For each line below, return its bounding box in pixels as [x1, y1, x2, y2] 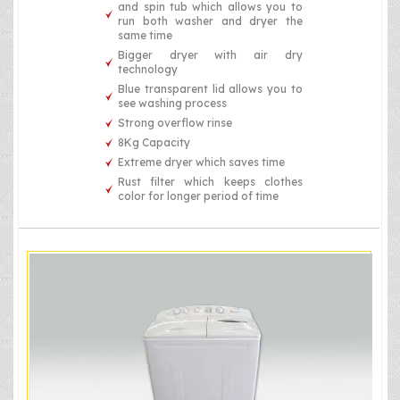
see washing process [118, 96, 228, 111]
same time [118, 29, 173, 43]
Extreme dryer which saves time [118, 155, 286, 170]
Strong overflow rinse [118, 116, 233, 130]
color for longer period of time [118, 189, 279, 204]
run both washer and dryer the [118, 14, 303, 29]
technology [118, 62, 179, 77]
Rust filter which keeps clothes [118, 175, 303, 189]
